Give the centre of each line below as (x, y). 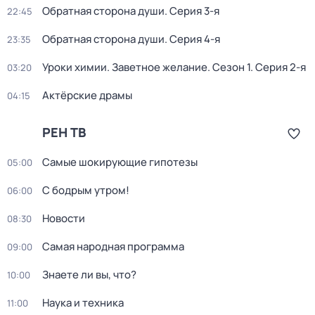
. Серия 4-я (192, 39)
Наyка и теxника (83, 303)
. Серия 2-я (278, 67)
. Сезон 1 (229, 67)
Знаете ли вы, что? (89, 275)
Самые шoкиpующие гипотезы (120, 162)
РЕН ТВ (64, 132)
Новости (64, 218)
